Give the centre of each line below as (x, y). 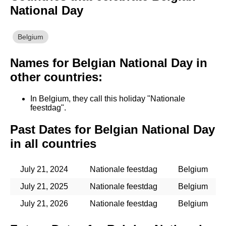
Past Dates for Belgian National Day (112, 129)
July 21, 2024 (44, 169)
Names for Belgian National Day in (109, 63)
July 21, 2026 (44, 203)
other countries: (56, 77)
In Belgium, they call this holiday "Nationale (108, 99)
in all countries (53, 143)
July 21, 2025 (44, 186)
